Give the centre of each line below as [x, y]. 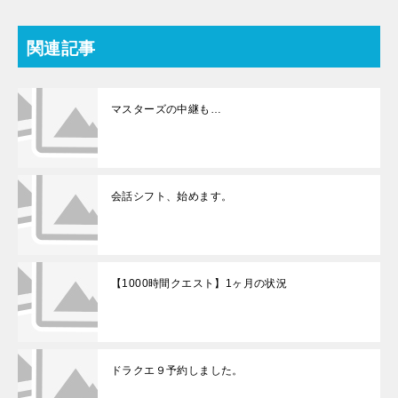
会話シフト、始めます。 [172, 196]
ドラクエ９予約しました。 [177, 370]
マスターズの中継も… [166, 109]
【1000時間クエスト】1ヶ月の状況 [199, 283]
